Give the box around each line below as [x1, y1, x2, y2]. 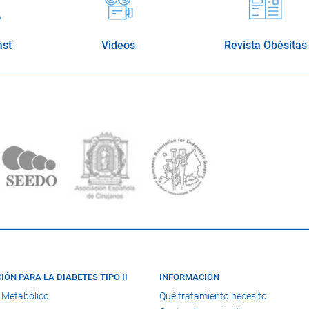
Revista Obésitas [223, 39, 307, 52]
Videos [101, 39, 135, 52]
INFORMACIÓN [159, 272, 220, 283]
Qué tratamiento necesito [159, 290, 268, 301]
